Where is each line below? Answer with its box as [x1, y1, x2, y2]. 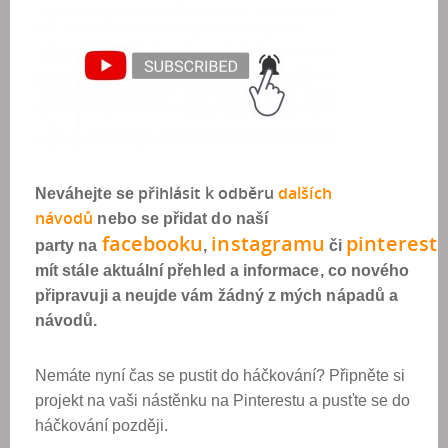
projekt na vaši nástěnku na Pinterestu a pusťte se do [35, 392, 410, 409]
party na [35, 237, 102, 254]
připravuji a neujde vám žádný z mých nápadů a [35, 287, 399, 304]
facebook [101, 230, 191, 257]
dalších [278, 182, 332, 204]
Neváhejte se [35, 185, 138, 202]
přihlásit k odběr [137, 182, 265, 204]
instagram [211, 230, 312, 257]
